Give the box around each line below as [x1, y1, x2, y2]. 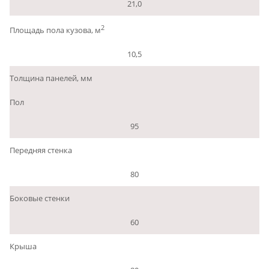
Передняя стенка [10, 144, 72, 156]
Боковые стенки [10, 192, 70, 204]
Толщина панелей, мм [10, 72, 92, 83]
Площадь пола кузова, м [10, 24, 101, 35]
